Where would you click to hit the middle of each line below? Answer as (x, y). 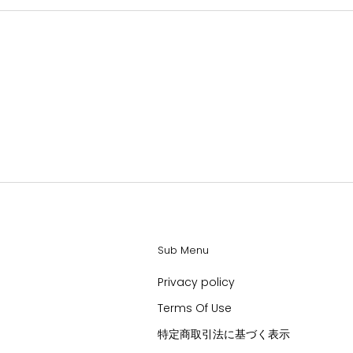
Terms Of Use (195, 308)
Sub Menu (183, 250)
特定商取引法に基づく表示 (224, 334)
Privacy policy (196, 282)
